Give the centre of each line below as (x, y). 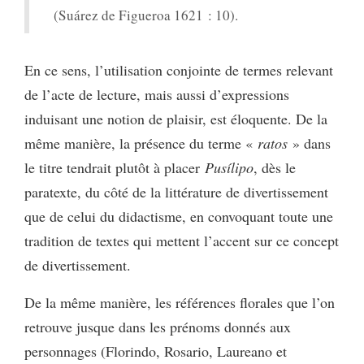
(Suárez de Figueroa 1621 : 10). (146, 15)
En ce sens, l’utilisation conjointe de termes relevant (179, 69)
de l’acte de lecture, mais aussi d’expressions (157, 94)
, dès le (275, 167)
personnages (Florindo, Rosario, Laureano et (156, 351)
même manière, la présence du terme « (141, 143)
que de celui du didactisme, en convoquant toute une (179, 216)
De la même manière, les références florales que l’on (180, 302)
